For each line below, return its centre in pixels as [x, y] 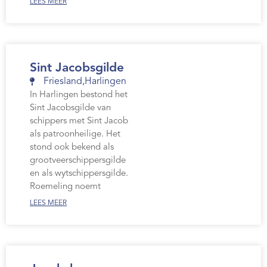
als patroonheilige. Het [75, 135]
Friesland [63, 82]
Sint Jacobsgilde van [70, 108]
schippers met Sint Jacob [79, 122]
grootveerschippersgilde [78, 161]
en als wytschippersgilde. [79, 174]
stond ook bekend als [72, 148]
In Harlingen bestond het [79, 95]
